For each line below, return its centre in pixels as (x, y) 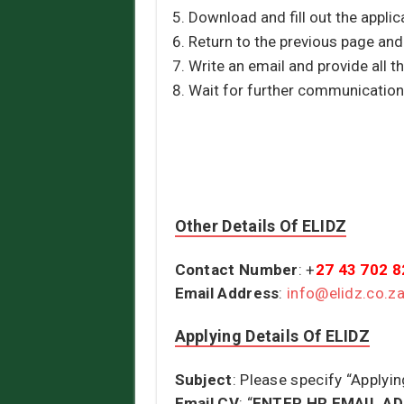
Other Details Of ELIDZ (261, 226)
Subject (203, 380)
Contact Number (236, 270)
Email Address (227, 294)
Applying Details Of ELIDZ (272, 336)
